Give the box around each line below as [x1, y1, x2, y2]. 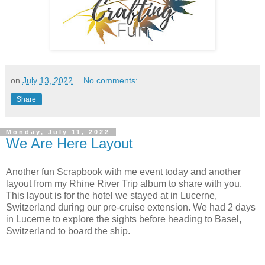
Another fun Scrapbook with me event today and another [6, 166, 241, 177]
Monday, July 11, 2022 [6, 128, 110, 135]
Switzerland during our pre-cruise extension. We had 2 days [6, 202, 256, 212]
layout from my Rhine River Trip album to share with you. [6, 178, 242, 189]
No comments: [83, 75, 138, 85]
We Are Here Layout [6, 135, 133, 151]
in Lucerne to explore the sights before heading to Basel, [6, 214, 241, 224]
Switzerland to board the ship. [6, 225, 130, 236]
